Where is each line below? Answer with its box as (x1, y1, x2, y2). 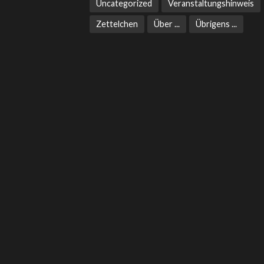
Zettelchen (96, 18, 138, 29)
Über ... (154, 18, 180, 29)
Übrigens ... (196, 18, 237, 29)
